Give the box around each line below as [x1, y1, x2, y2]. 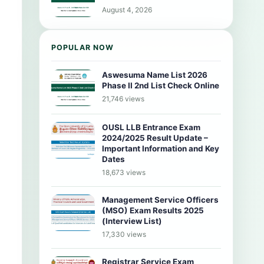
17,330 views [102, 230, 146, 239]
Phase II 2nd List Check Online [102, 81, 219, 90]
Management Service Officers [102, 195, 219, 204]
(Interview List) [102, 216, 162, 226]
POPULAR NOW [51, 43, 114, 52]
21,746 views [102, 94, 144, 103]
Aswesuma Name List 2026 [102, 70, 207, 80]
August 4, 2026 [102, 5, 152, 14]
